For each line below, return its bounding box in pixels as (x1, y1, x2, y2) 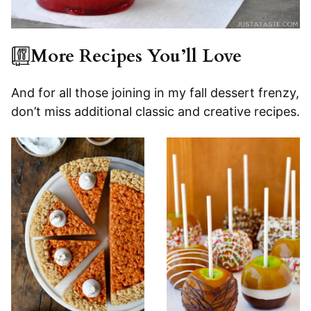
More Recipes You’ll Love (31, 44, 242, 69)
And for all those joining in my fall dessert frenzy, (11, 85, 299, 101)
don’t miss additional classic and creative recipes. (11, 104, 300, 119)
